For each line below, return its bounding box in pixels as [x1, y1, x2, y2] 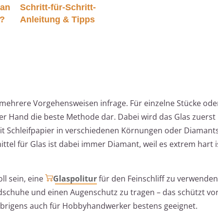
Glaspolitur [53, 173, 97, 184]
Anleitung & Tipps [19, 14, 95, 24]
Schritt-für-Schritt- [19, 2, 96, 12]
